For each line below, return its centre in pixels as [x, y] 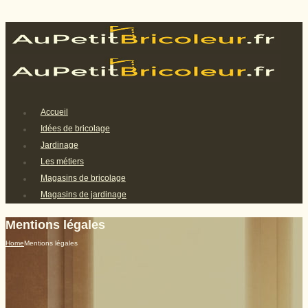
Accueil [54, 112]
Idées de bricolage [75, 129]
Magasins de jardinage [83, 195]
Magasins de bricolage [83, 178]
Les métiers [62, 162]
